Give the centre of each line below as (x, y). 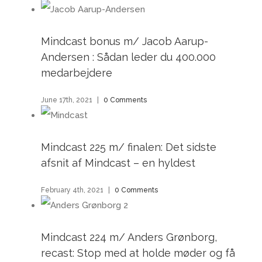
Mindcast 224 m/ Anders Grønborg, (129, 237)
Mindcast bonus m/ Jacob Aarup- (125, 41)
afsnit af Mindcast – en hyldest (118, 163)
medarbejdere (77, 73)
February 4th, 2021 (72, 190)
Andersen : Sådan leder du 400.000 (128, 57)
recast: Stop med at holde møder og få (138, 253)
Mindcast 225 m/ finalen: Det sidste (129, 147)
